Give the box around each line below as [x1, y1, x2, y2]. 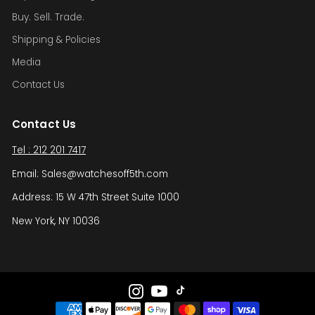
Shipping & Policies [12, 33, 101, 46]
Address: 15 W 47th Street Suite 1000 [12, 191, 179, 204]
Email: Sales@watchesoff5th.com [12, 167, 168, 181]
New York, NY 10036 [12, 214, 100, 228]
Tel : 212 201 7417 [12, 143, 86, 157]
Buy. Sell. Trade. [12, 11, 84, 24]
